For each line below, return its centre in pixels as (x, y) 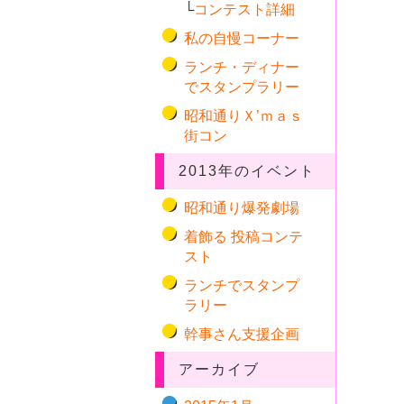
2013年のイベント (247, 171)
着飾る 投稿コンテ (243, 237)
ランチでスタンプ (242, 285)
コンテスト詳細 (244, 9)
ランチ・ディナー (242, 67)
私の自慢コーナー (242, 38)
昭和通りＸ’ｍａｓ (243, 116)
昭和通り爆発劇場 (242, 208)
